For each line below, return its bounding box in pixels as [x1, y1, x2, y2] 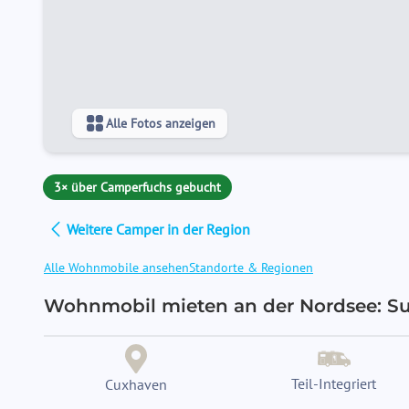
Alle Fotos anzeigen [106, 115, 215, 131]
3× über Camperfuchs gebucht [54, 179, 221, 195]
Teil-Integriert [291, 374, 376, 393]
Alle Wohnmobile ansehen [44, 259, 189, 276]
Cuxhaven [104, 375, 167, 393]
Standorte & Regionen [189, 259, 313, 276]
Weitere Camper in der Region [67, 220, 250, 238]
